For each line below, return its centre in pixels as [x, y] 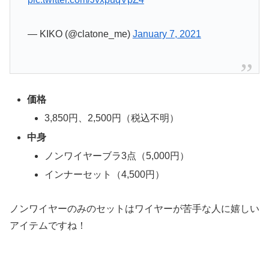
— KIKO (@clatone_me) [80, 34]
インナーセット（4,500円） [105, 174]
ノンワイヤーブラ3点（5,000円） [117, 156]
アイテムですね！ [48, 225]
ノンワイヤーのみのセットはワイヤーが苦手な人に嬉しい [134, 208]
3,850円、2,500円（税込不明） [112, 118]
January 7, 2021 [167, 34]
